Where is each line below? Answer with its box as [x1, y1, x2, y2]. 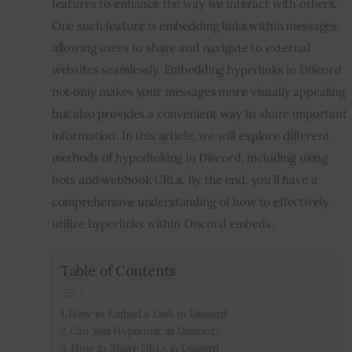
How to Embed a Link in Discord [68, 306, 227, 321]
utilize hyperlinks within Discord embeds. [51, 216, 274, 232]
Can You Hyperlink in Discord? [70, 323, 220, 338]
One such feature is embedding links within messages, [51, 18, 340, 34]
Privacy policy [66, 70, 157, 88]
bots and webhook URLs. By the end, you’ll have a [51, 172, 317, 188]
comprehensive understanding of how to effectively [51, 194, 329, 210]
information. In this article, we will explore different [51, 128, 330, 144]
